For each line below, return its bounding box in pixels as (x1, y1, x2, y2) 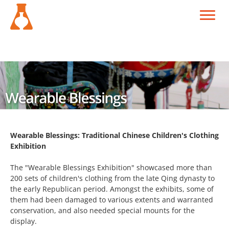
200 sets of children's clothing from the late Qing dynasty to (10, 173, 215, 183)
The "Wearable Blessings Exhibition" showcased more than (10, 162, 212, 172)
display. (10, 216, 37, 226)
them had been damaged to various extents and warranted (10, 194, 213, 204)
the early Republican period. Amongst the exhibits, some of (10, 184, 214, 194)
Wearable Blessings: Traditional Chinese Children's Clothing (10, 130, 219, 140)
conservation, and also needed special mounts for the (10, 205, 195, 215)
